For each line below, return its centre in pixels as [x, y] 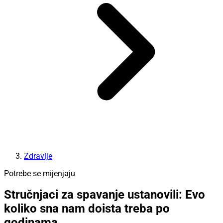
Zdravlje [38, 156]
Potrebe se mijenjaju [40, 173]
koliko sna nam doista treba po [87, 209]
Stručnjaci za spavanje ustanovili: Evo [105, 195]
